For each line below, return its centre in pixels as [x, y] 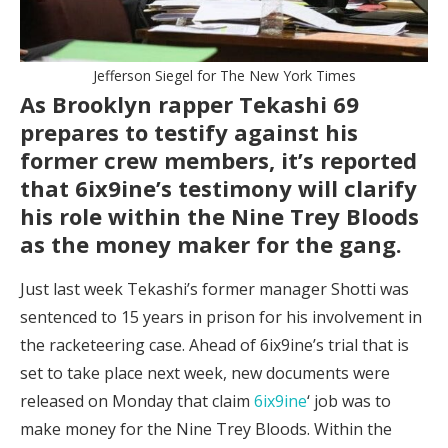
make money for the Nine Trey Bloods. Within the [206, 428]
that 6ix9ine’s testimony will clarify [218, 187]
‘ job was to [349, 400]
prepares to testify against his [189, 131]
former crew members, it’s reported [218, 159]
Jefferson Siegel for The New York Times [224, 75]
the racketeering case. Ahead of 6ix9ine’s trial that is [214, 344]
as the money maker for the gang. [211, 243]
